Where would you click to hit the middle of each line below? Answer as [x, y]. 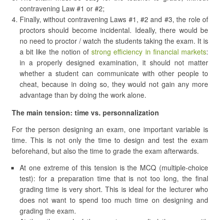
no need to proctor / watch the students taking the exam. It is [114, 41]
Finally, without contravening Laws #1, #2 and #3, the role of [114, 19]
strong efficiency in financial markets [149, 52]
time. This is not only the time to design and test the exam [110, 140]
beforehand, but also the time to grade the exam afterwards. [105, 151]
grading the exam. [48, 211]
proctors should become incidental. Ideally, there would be [114, 30]
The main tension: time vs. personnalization [85, 112]
